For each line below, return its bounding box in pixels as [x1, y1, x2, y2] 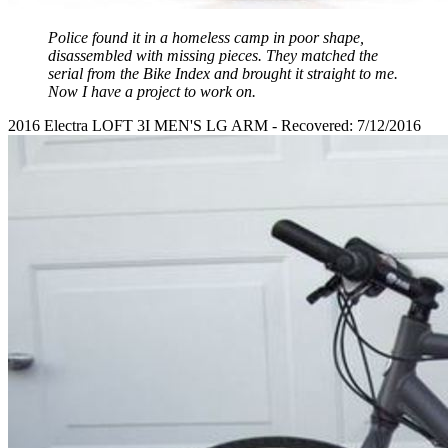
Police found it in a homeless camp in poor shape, [48, 28, 364, 46]
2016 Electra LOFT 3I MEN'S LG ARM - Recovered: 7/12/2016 [8, 116, 421, 134]
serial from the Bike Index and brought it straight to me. [48, 64, 398, 82]
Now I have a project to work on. [48, 82, 256, 100]
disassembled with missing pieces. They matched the [48, 46, 378, 64]
